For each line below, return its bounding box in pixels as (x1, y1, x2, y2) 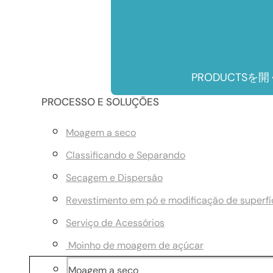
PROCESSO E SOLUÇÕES (41, 95, 159, 108)
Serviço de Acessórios (66, 216, 165, 229)
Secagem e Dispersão (66, 171, 163, 184)
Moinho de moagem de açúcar (66, 239, 204, 252)
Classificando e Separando (66, 149, 185, 161)
